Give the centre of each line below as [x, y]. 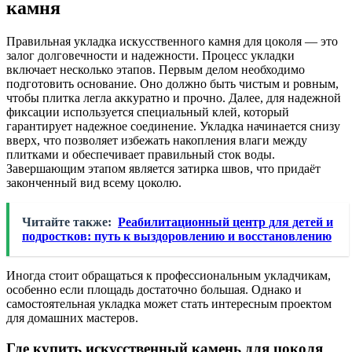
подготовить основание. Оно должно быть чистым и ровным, [172, 84]
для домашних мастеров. [72, 318]
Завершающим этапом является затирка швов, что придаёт [163, 169]
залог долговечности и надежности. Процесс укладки [150, 56]
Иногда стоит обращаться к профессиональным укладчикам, [169, 276]
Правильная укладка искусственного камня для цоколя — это [172, 42]
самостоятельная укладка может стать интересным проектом [169, 304]
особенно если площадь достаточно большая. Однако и [154, 290]
